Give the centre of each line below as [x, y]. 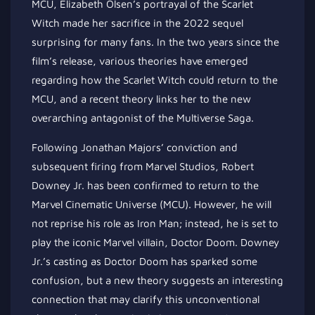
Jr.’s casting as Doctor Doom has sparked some [144, 261]
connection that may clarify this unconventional [146, 299]
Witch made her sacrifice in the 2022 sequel [137, 23]
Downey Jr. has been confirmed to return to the [145, 185]
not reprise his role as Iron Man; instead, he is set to [155, 223]
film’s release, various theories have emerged [140, 61]
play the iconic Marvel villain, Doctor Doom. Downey [155, 242]
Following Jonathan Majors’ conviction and [135, 147]
